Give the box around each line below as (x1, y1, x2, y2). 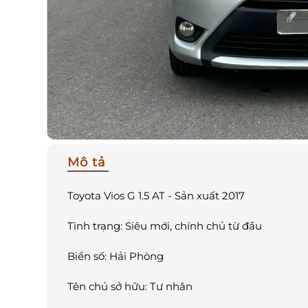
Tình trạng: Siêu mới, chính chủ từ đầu (67, 219, 262, 233)
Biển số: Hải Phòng (67, 250, 164, 263)
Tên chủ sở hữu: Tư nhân (67, 280, 192, 294)
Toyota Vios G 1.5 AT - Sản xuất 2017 (67, 189, 245, 203)
